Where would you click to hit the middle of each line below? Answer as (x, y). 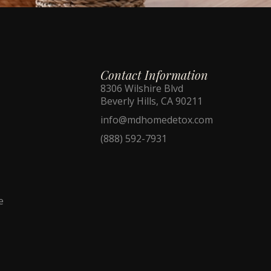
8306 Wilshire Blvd (142, 88)
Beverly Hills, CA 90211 (152, 101)
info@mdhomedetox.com (157, 119)
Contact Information (154, 74)
